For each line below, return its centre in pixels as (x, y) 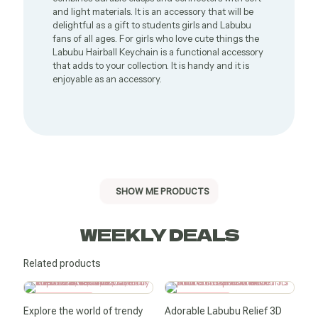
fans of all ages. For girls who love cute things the (156, 38)
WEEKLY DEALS (159, 234)
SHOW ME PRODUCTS (163, 191)
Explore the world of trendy (83, 311)
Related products (62, 263)
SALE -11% (203, 301)
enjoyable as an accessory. (108, 79)
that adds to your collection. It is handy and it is (151, 65)
